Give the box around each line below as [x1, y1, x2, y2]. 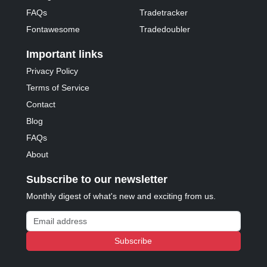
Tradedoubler [139, 24, 191, 35]
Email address [26, 212, 80, 222]
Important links [26, 48, 104, 61]
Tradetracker [139, 8, 188, 18]
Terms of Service [26, 83, 90, 93]
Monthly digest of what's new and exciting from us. [26, 191, 216, 201]
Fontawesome [26, 24, 80, 35]
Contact [26, 100, 56, 110]
